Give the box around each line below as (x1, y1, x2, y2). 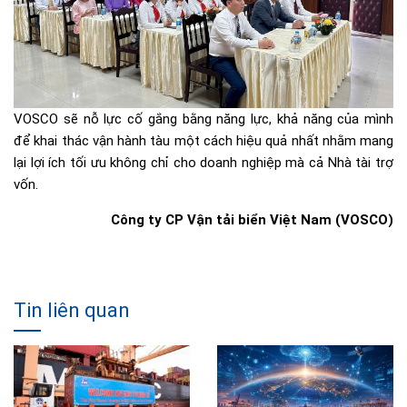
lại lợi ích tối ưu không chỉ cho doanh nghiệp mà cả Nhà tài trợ (14, 154, 393, 172)
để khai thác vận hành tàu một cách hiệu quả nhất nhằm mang (14, 133, 393, 150)
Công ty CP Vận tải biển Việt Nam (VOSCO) (111, 212, 393, 229)
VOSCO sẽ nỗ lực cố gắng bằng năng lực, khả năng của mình (14, 111, 393, 128)
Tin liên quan (14, 299, 130, 323)
